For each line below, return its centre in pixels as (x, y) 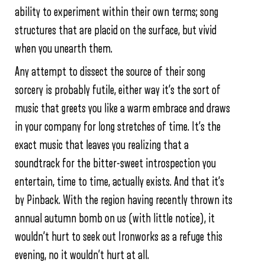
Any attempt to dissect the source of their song (110, 72)
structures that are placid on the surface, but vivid (116, 31)
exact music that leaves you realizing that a (102, 146)
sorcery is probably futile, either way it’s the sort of (118, 91)
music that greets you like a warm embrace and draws (122, 109)
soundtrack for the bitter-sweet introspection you (115, 164)
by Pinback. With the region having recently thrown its (124, 201)
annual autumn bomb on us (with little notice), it (115, 219)
